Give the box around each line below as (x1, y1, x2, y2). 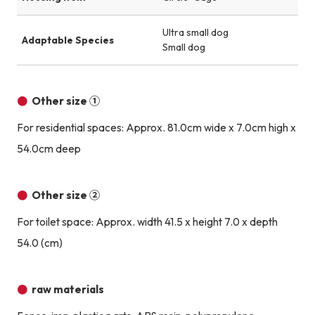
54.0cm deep (16, 142, 81, 156)
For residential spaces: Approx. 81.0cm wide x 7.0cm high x (16, 121, 296, 135)
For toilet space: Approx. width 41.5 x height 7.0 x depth (16, 215, 278, 229)
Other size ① (32, 94, 101, 108)
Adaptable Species (21, 33, 114, 46)
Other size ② (32, 188, 101, 202)
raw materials (32, 283, 105, 297)
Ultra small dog (162, 26, 229, 39)
